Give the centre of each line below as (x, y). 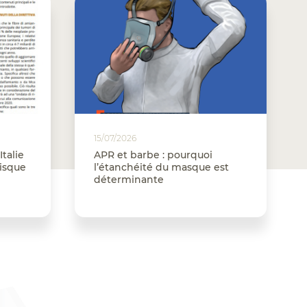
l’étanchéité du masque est (161, 167)
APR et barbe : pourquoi (153, 155)
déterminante (128, 179)
